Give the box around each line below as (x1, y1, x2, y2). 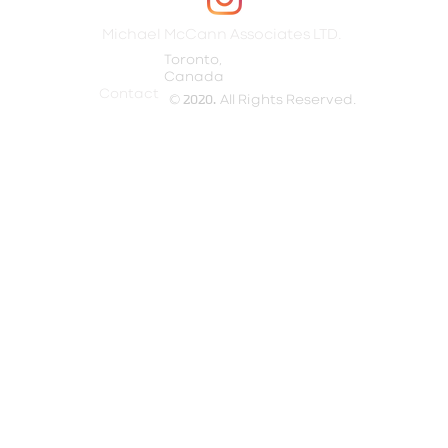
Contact (98, 87, 159, 102)
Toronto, (164, 53, 222, 68)
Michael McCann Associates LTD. (102, 27, 342, 43)
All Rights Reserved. (220, 93, 356, 108)
